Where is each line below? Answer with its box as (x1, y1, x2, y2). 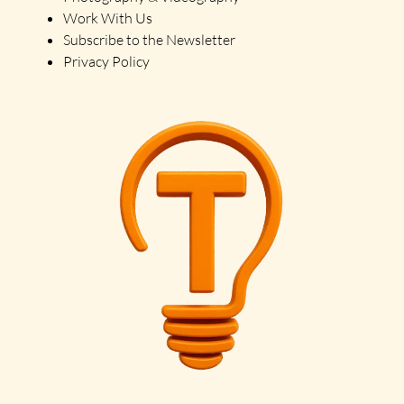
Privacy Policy (63, 52, 150, 70)
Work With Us (63, 9, 155, 27)
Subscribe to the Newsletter (63, 31, 235, 49)
